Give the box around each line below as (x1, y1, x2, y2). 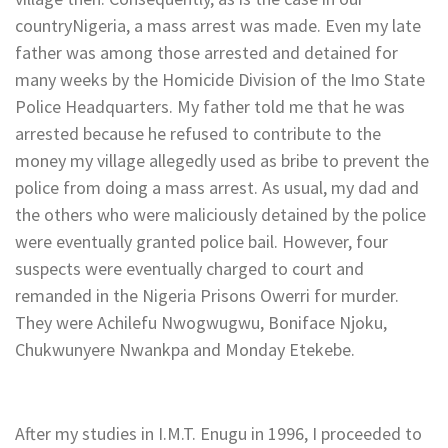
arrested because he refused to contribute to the (15, 121, 381, 145)
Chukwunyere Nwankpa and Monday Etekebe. (15, 337, 355, 361)
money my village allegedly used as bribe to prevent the (15, 148, 429, 172)
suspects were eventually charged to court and (15, 256, 364, 280)
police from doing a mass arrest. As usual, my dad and (15, 175, 419, 199)
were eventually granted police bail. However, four (15, 229, 388, 253)
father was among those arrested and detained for (15, 40, 398, 64)
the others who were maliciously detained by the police (15, 202, 426, 226)
